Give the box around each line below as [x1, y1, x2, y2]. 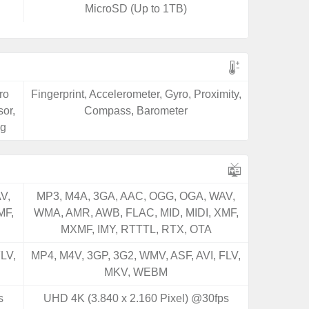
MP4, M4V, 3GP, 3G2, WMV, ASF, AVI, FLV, [31, 250, 241, 261]
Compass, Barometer [84, 105, 188, 117]
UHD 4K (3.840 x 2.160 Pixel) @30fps [43, 292, 229, 304]
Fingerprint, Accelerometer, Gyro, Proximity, [30, 88, 241, 100]
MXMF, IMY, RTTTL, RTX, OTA [60, 223, 212, 235]
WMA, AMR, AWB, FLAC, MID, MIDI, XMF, [33, 207, 239, 219]
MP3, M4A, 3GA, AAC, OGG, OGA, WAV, [37, 190, 236, 202]
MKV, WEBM [104, 266, 168, 278]
